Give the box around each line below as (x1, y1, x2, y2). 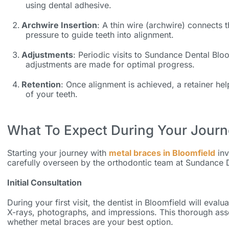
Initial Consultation (7, 177, 82, 188)
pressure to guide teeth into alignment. (25, 30, 174, 40)
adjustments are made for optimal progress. (25, 59, 195, 70)
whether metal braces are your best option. (7, 217, 173, 227)
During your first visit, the (7, 197, 107, 208)
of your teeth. (25, 89, 78, 100)
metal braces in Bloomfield (108, 148, 215, 158)
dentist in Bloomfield (107, 197, 186, 208)
